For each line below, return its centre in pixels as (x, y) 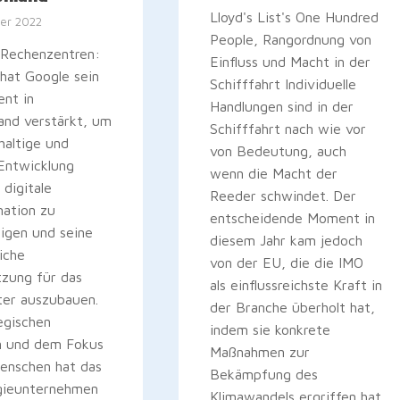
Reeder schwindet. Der (283, 195)
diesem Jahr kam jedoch (287, 240)
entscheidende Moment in (293, 217)
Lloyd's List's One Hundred (295, 17)
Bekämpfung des (264, 374)
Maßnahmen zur (260, 351)
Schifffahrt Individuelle (283, 83)
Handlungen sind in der (282, 106)
